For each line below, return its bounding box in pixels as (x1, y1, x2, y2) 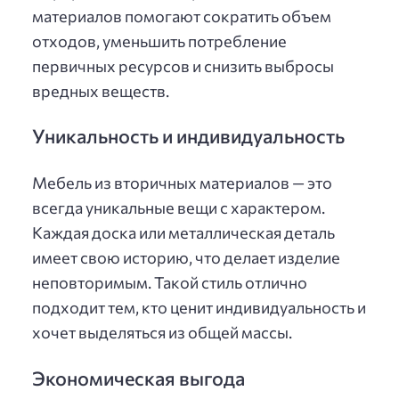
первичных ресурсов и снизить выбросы (32, 55, 334, 76)
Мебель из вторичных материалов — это (32, 173, 332, 193)
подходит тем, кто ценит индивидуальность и (32, 297, 366, 318)
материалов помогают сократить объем (32, 5, 331, 26)
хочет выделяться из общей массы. (32, 322, 292, 343)
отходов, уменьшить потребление (32, 30, 287, 51)
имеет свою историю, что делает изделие (32, 248, 340, 268)
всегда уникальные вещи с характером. (32, 198, 325, 218)
